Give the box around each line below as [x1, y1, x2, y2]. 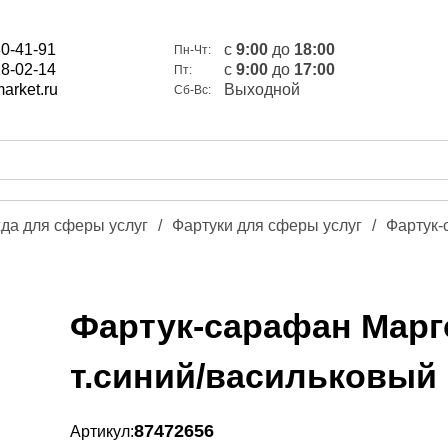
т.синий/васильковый [70, 357, 437, 395]
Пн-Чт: [174, 43, 212, 57]
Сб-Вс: [174, 83, 212, 97]
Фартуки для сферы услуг [172, 217, 362, 234]
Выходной [224, 81, 301, 98]
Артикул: [70, 422, 134, 440]
